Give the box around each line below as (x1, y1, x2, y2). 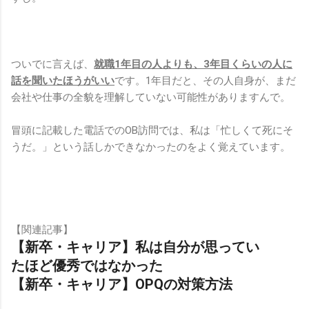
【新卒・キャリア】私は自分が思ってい (11, 238, 259, 255)
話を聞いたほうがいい (11, 74, 114, 87)
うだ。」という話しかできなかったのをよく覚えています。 (11, 140, 290, 153)
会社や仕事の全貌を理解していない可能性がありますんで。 (11, 90, 290, 103)
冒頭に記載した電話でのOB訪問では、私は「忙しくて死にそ (11, 123, 293, 137)
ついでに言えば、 (11, 57, 94, 70)
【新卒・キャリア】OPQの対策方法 (11, 275, 232, 292)
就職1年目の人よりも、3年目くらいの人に (94, 57, 292, 70)
